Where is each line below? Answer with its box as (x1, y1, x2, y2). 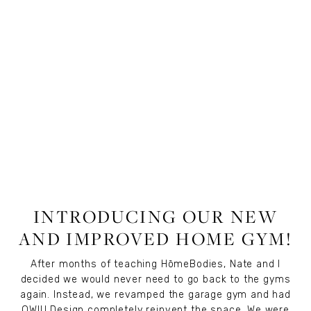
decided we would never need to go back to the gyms (20, 273, 291, 285)
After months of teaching (30, 258, 161, 270)
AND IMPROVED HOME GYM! (18, 226, 293, 250)
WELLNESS (135, 183, 185, 194)
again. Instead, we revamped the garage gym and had (20, 288, 291, 301)
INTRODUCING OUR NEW (33, 204, 278, 228)
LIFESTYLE (78, 183, 128, 194)
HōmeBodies (160, 258, 224, 270)
